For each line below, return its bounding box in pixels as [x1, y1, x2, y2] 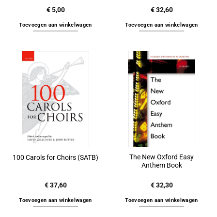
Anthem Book [141, 161, 182, 170]
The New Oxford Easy [129, 153, 194, 161]
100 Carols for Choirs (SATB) [13, 153, 98, 161]
